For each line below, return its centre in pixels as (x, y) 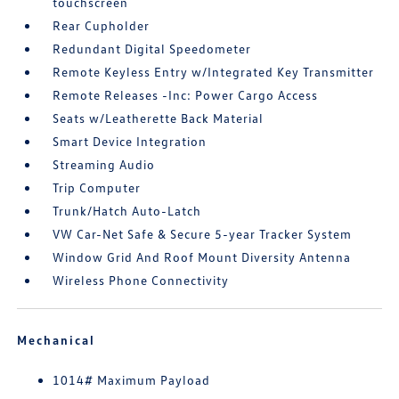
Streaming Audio (104, 164)
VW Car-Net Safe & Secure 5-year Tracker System (203, 233)
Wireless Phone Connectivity (141, 280)
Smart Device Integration (130, 141)
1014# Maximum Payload (132, 379)
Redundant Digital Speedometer (152, 48)
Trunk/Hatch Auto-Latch (127, 210)
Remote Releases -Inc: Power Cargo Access (186, 94)
